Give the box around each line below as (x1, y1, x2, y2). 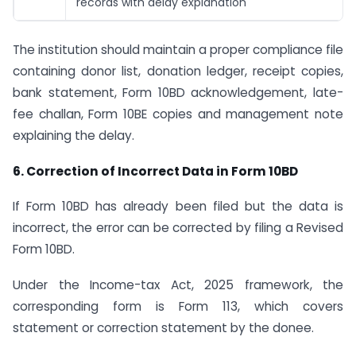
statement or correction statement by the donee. (13, 319, 314, 337)
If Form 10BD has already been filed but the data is (13, 198, 343, 215)
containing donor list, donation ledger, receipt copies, (13, 62, 343, 79)
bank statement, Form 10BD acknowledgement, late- (13, 83, 343, 101)
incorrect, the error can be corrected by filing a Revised (13, 219, 343, 237)
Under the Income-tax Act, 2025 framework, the (13, 277, 343, 294)
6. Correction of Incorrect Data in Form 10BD (13, 162, 298, 180)
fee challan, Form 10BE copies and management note (13, 105, 343, 122)
